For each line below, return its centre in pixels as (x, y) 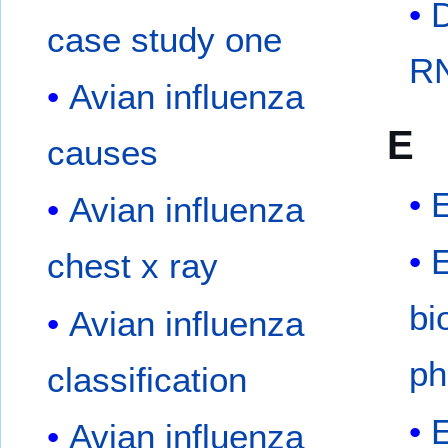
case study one (165, 39)
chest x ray (133, 266)
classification (147, 379)
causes (103, 153)
